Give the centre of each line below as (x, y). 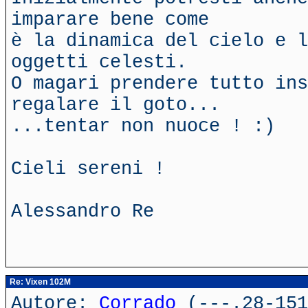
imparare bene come (110, 20)
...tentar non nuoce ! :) (143, 126)
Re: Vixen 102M (39, 282)
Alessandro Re (82, 211)
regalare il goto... (115, 105)
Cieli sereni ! (88, 169)
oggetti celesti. (99, 62)
